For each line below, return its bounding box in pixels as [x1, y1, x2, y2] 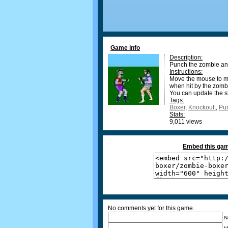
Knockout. [188, 104, 216, 111]
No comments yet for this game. [108, 205, 194, 212]
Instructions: [169, 68, 203, 75]
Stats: [169, 111, 185, 118]
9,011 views [169, 118, 202, 125]
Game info [110, 44, 140, 51]
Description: [169, 54, 203, 61]
